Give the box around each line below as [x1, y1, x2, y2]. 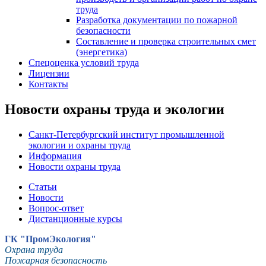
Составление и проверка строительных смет [76, 36, 256, 46]
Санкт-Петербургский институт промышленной [28, 129, 224, 140]
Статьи [28, 181, 57, 192]
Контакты [28, 79, 68, 89]
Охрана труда [5, 244, 63, 255]
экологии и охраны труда [28, 140, 131, 150]
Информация [28, 150, 81, 161]
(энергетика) [76, 47, 127, 57]
